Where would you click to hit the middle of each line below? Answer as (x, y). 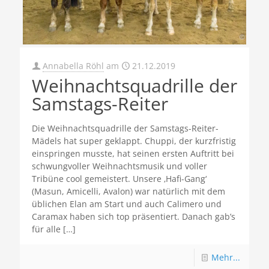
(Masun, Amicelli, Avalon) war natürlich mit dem (128, 191)
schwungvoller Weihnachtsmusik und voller (119, 166)
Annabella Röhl (73, 65)
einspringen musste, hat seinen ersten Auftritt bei (133, 153)
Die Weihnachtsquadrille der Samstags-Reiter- (125, 128)
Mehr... (226, 257)
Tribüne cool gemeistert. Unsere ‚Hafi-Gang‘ (119, 178)
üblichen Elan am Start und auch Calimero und (127, 204)
